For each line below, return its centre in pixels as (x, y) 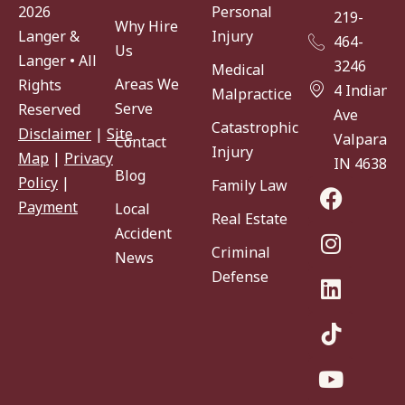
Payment (48, 207)
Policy (38, 183)
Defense (240, 276)
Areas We (147, 84)
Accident (143, 233)
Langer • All (57, 61)
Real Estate (250, 218)
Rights (40, 85)
